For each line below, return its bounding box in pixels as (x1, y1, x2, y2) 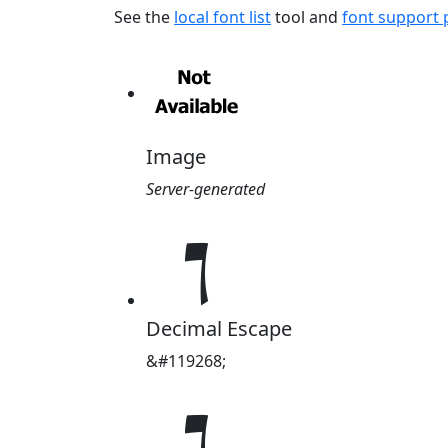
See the (114, 5, 174, 28)
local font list (174, 5, 271, 28)
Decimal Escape (146, 314, 292, 342)
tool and (271, 5, 342, 28)
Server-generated (146, 177, 265, 200)
